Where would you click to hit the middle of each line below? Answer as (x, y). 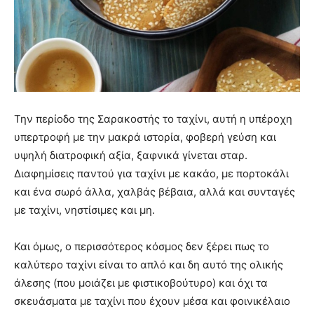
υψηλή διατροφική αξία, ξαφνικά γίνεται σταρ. (131, 155)
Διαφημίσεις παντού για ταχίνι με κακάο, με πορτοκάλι (151, 173)
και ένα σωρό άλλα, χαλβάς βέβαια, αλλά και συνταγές (155, 191)
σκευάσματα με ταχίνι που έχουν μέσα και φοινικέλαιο (152, 301)
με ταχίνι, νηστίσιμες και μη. (84, 210)
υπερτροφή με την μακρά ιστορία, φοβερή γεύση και (145, 137)
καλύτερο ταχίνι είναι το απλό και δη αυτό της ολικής (149, 264)
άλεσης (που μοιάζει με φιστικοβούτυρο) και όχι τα (141, 282)
